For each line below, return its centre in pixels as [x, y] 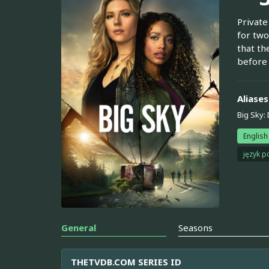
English [255, 136]
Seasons [196, 228]
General [79, 228]
